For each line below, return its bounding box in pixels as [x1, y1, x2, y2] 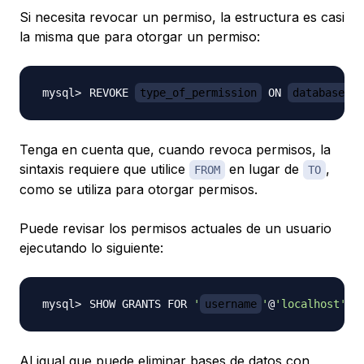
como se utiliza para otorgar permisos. [19, 181, 258, 198]
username [205, 297, 257, 311]
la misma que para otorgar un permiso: [19, 28, 260, 45]
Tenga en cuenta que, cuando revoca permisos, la [19, 141, 331, 158]
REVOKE [89, 86, 135, 100]
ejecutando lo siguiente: [19, 240, 163, 257]
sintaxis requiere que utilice [19, 161, 189, 178]
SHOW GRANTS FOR [89, 297, 193, 311]
